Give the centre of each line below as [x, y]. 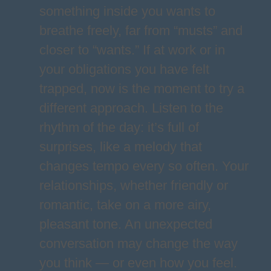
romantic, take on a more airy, [125, 205]
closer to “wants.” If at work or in [132, 50]
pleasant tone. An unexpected [126, 224]
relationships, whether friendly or [133, 185]
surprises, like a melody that [120, 147]
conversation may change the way [138, 243]
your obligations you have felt [124, 69]
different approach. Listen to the [131, 108]
